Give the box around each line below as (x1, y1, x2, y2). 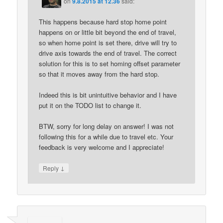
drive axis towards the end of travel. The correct (39, 48, 177, 58)
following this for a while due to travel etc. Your (39, 132, 174, 142)
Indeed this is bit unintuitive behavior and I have (39, 90, 177, 100)
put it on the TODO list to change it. (39, 101, 142, 110)
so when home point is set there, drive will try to (39, 37, 177, 47)
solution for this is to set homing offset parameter (39, 58, 181, 68)
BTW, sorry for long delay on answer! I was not (39, 121, 174, 131)
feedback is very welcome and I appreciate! (39, 142, 165, 152)
